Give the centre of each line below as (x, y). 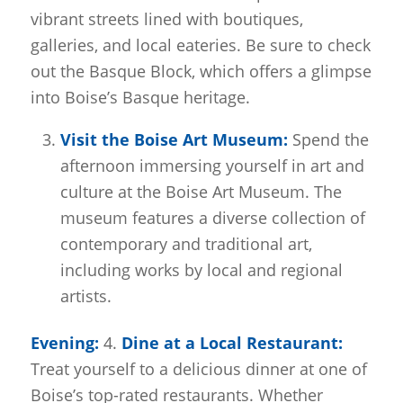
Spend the (328, 140)
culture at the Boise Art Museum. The (201, 192)
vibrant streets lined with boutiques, (166, 18)
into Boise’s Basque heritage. (140, 97)
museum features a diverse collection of (212, 218)
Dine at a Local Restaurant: (232, 343)
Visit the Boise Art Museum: (174, 140)
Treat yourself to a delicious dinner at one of (198, 369)
